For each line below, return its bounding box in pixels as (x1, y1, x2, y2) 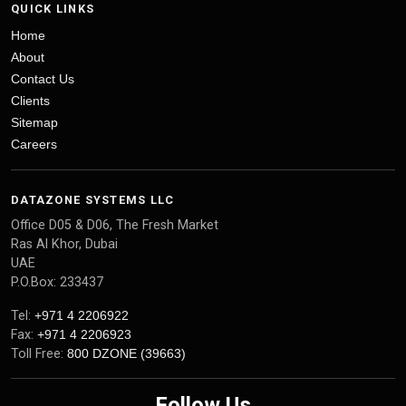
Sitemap (11, 115, 58, 130)
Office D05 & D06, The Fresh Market (11, 217, 218, 233)
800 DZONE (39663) (67, 346, 186, 361)
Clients (11, 93, 50, 108)
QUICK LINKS (11, 2, 95, 15)
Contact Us (11, 72, 74, 86)
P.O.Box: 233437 (11, 275, 103, 290)
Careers (11, 137, 57, 151)
